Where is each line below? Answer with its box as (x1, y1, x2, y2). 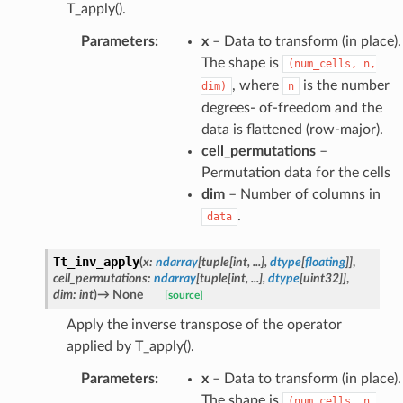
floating (304, 255, 345, 269)
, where (231, 77, 282, 93)
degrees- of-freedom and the (201, 100, 382, 115)
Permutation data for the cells (201, 165, 390, 180)
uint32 (302, 271, 339, 285)
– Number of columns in (224, 186, 381, 201)
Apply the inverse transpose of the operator (66, 317, 342, 332)
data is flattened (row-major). (201, 121, 383, 137)
